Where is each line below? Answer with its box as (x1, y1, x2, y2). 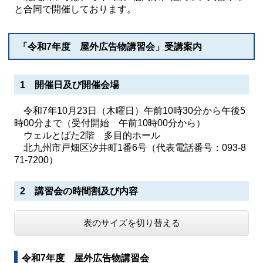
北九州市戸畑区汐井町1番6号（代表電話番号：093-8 (14, 143, 246, 153)
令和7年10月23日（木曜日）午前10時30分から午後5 (14, 106, 245, 116)
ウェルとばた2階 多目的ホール (14, 130, 170, 140)
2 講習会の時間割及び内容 (20, 186, 138, 196)
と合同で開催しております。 (14, 4, 136, 14)
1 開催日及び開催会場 (20, 80, 119, 90)
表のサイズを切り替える (83, 218, 180, 228)
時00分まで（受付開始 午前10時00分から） (14, 118, 205, 128)
